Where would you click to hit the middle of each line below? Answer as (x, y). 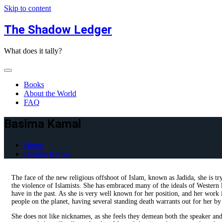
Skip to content (28, 8)
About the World (50, 93)
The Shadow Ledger (58, 29)
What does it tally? (33, 51)
